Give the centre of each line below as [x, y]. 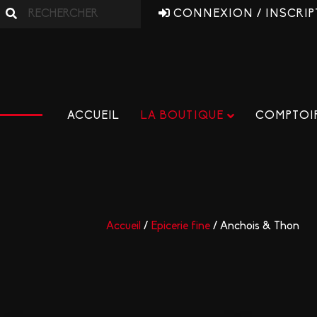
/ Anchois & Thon [255, 226]
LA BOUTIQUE [182, 116]
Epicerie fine [181, 226]
